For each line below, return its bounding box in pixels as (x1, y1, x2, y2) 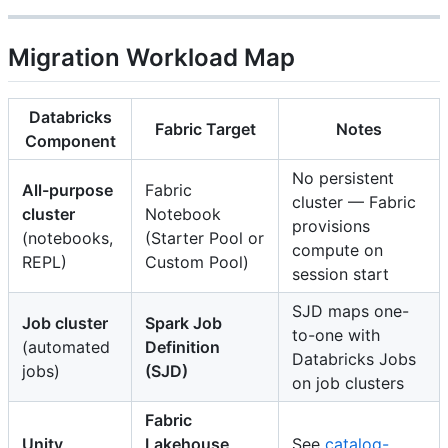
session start (292, 263, 389, 284)
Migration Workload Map (8, 43, 295, 73)
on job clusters (292, 372, 404, 393)
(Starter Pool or (145, 227, 264, 248)
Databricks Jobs (292, 348, 416, 369)
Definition (145, 336, 220, 357)
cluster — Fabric (292, 191, 416, 212)
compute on (292, 239, 383, 260)
